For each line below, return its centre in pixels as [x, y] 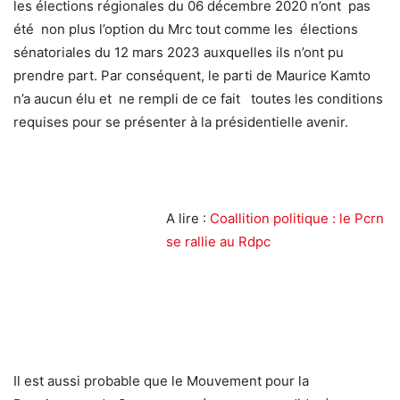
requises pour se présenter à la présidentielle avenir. [181, 122]
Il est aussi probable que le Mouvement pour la [161, 381]
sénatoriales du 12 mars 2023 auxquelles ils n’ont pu [179, 53]
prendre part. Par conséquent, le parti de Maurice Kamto [192, 76]
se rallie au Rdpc [218, 242]
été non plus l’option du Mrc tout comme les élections [186, 29]
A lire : [188, 219]
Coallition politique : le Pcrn [297, 219]
